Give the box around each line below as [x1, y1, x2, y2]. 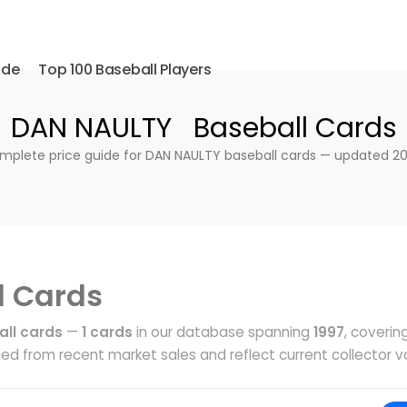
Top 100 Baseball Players [38, 59, 212, 80]
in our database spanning [133, 323, 313, 342]
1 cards [82, 323, 133, 342]
